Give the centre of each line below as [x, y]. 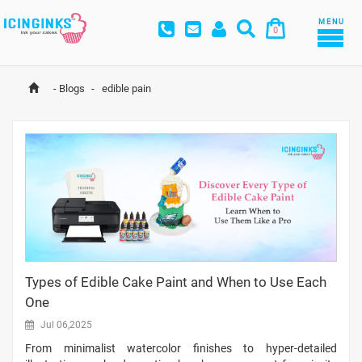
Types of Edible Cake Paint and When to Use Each [176, 282]
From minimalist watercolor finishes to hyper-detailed [181, 349]
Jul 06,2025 [65, 325]
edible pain [125, 89]
